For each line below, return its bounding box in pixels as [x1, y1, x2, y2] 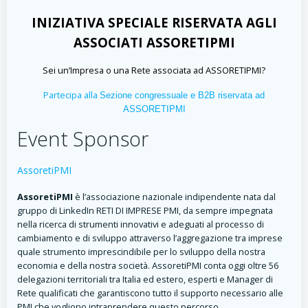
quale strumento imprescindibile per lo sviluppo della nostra [17, 245, 265, 258]
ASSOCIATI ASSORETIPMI [73, 34, 235, 51]
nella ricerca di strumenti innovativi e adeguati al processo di [17, 218, 264, 230]
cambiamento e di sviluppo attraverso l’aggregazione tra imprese [17, 232, 283, 244]
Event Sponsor [17, 125, 148, 152]
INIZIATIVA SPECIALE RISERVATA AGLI [31, 14, 277, 31]
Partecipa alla [43, 89, 100, 101]
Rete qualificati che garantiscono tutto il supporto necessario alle [17, 287, 283, 299]
